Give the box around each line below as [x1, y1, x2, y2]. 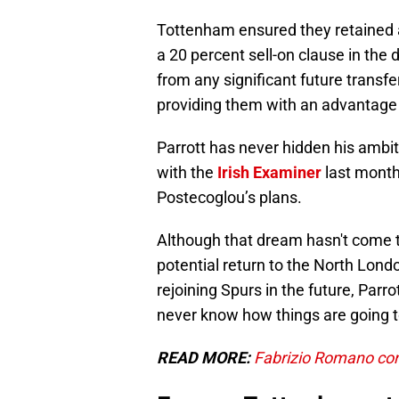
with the [157, 163, 217, 183]
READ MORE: [157, 348, 254, 368]
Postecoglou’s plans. [157, 188, 302, 208]
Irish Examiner [217, 163, 322, 183]
